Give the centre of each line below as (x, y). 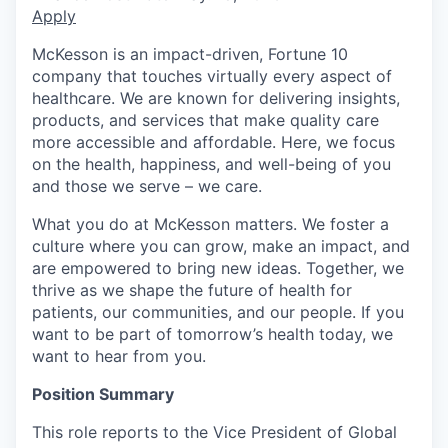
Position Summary (103, 393)
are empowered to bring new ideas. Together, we (218, 267)
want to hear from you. (119, 355)
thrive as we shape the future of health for (192, 289)
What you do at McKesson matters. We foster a (210, 223)
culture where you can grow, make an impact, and (221, 245)
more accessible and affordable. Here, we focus (213, 141)
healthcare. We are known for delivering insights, (216, 97)
